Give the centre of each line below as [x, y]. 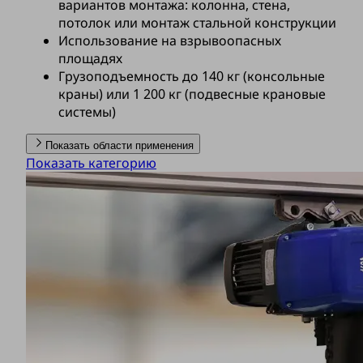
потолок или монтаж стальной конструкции [197, 22]
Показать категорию [91, 162]
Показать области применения [120, 145]
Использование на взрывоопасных [170, 40]
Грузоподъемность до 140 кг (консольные [192, 76]
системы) [87, 111]
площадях [90, 58]
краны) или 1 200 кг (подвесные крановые [192, 94]
